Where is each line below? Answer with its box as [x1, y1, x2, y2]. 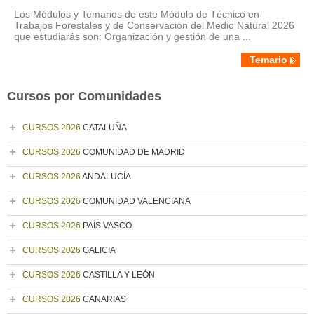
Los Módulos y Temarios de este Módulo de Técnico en [14, 8, 259, 20]
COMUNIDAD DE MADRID [81, 147, 185, 157]
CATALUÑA [81, 123, 127, 132]
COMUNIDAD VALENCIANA [81, 196, 191, 206]
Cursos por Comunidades [7, 89, 161, 103]
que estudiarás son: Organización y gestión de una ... [14, 31, 251, 42]
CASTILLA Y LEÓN [81, 270, 155, 280]
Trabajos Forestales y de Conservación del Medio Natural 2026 [14, 20, 294, 31]
